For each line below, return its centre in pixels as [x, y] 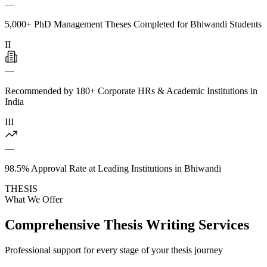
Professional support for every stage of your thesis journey [114, 250]
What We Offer [34, 199]
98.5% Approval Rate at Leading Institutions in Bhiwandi [113, 168]
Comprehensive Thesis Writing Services [127, 224]
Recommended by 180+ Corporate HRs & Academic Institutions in [131, 91]
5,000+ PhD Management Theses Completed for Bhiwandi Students [133, 24]
